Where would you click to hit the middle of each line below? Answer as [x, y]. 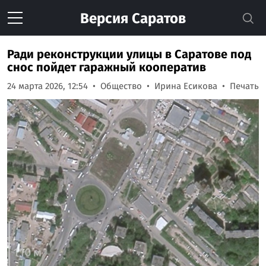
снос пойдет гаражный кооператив [107, 67]
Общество [121, 86]
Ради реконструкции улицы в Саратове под [129, 54]
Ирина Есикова [186, 86]
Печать [244, 86]
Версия [104, 18]
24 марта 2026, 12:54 [47, 86]
